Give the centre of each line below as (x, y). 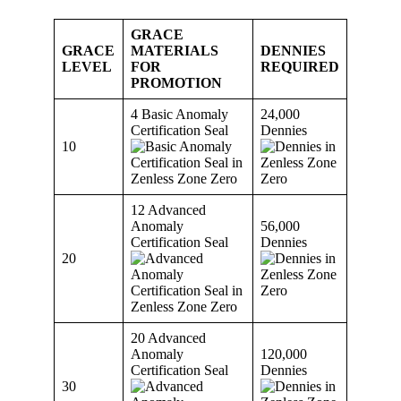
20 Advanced (168, 337)
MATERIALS (175, 50)
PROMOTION (176, 82)
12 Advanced (168, 209)
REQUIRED (300, 66)
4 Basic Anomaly (179, 114)
